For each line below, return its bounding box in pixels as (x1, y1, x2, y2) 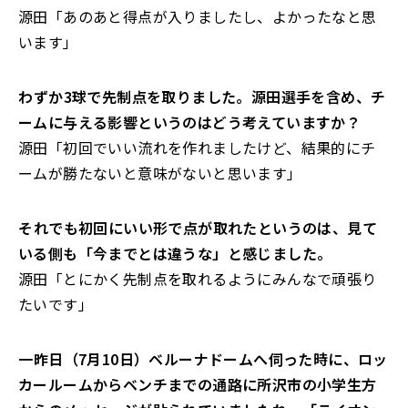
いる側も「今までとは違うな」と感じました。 (18, 242, 332, 264)
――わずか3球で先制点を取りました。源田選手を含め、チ (18, 86, 386, 107)
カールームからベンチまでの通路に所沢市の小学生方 (18, 373, 377, 395)
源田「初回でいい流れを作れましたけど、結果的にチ (18, 137, 376, 158)
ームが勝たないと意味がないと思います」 (18, 162, 302, 184)
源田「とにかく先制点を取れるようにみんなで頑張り (18, 268, 377, 290)
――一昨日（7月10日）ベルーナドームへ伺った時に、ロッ (18, 348, 388, 370)
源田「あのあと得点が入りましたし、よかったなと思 (18, 5, 377, 27)
